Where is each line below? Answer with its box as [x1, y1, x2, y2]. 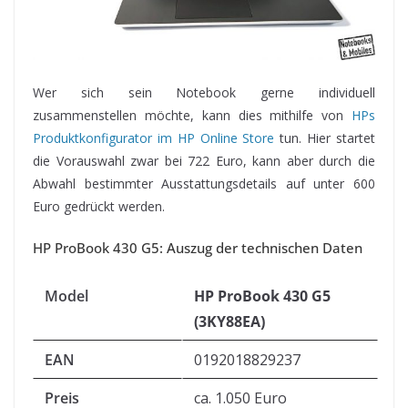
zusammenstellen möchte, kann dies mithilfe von [33, 107, 352, 125]
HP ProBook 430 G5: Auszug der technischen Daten [33, 239, 362, 258]
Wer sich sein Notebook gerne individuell [33, 84, 375, 102]
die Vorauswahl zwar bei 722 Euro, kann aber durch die [33, 152, 375, 170]
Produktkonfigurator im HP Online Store [33, 129, 275, 148]
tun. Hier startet [274, 129, 376, 148]
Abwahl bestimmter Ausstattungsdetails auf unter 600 [33, 175, 375, 193]
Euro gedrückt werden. [33, 198, 165, 216]
